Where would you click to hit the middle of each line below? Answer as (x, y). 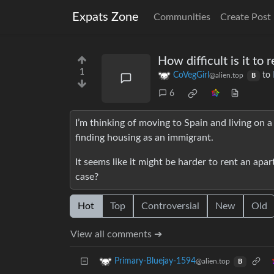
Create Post (246, 17)
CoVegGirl (191, 76)
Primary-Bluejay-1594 (155, 261)
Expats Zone (106, 17)
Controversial (170, 206)
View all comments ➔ (116, 235)
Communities (182, 17)
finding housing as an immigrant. (144, 138)
